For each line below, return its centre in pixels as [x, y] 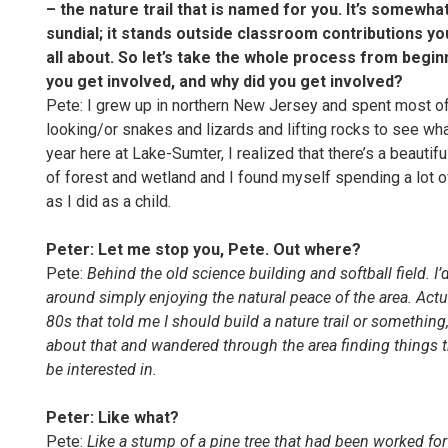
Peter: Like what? [112, 417]
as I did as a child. [108, 201]
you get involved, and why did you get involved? [224, 81]
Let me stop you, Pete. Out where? [229, 249]
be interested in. [101, 369]
